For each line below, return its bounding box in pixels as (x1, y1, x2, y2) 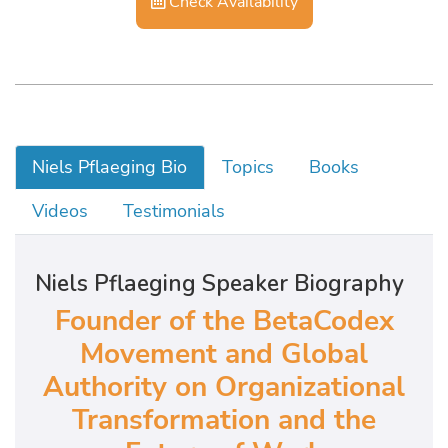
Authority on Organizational (43, 367, 405, 406)
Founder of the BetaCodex (54, 301, 394, 340)
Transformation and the (72, 400, 376, 439)
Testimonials (123, 199, 226, 224)
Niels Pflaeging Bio (32, 155, 188, 179)
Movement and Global (80, 334, 368, 373)
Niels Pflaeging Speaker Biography (35, 267, 404, 299)
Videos (32, 199, 89, 224)
